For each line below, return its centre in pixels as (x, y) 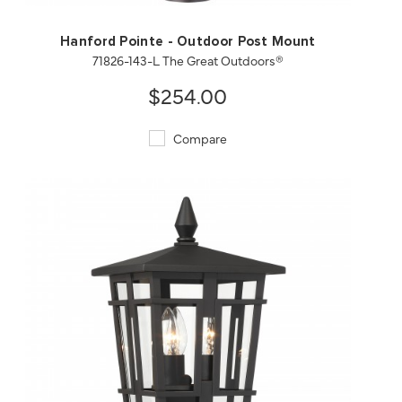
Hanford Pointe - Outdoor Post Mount (188, 42)
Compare (198, 139)
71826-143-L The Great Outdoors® (188, 61)
